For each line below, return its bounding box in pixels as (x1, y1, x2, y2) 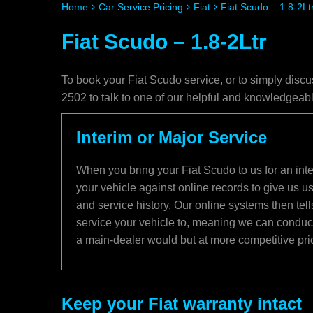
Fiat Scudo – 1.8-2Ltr (61, 30, 267, 53)
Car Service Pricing (99, 1, 183, 13)
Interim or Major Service (76, 128, 267, 147)
